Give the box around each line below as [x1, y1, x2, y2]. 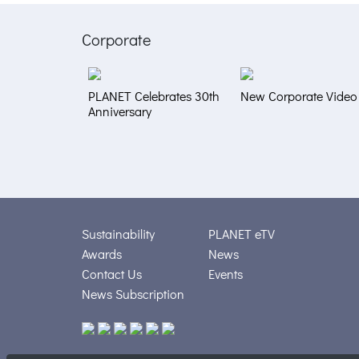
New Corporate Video [240, 87, 357, 105]
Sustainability [82, 225, 155, 243]
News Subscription [82, 285, 184, 303]
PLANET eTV [208, 225, 275, 243]
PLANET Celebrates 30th [88, 87, 220, 105]
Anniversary [88, 103, 151, 120]
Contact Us [82, 265, 142, 283]
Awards [82, 245, 122, 263]
